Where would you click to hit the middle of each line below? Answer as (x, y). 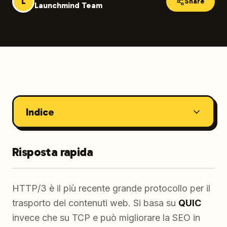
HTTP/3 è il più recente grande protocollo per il (111, 188)
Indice (40, 112)
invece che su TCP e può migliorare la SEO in (106, 218)
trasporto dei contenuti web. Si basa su (95, 203)
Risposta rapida (52, 152)
